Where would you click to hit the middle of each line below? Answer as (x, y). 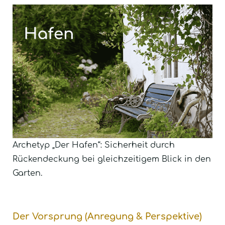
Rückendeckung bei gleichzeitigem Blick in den (112, 159)
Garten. (27, 173)
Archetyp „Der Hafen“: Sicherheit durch (94, 145)
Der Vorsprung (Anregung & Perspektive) (107, 216)
